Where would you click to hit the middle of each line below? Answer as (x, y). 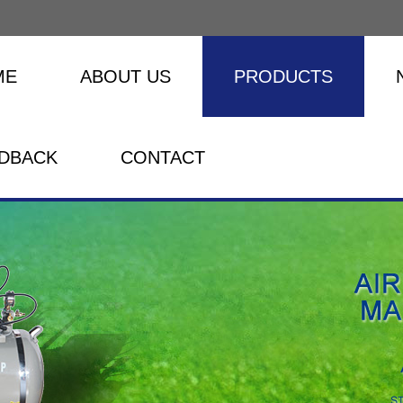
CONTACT (163, 157)
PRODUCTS (283, 76)
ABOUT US (125, 76)
